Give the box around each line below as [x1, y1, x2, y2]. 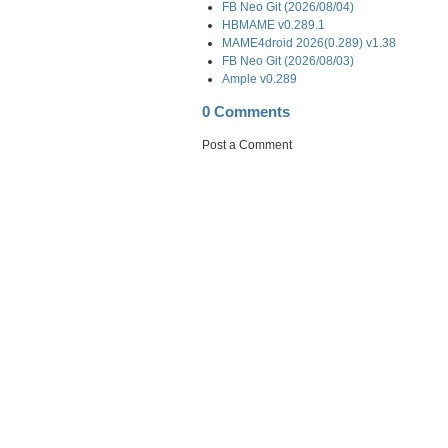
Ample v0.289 [222, 72, 297, 85]
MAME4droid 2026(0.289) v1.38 [222, 36, 396, 49]
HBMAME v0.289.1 [222, 18, 325, 31]
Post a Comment [202, 138, 292, 151]
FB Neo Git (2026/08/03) [222, 54, 354, 67]
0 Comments [202, 103, 290, 120]
